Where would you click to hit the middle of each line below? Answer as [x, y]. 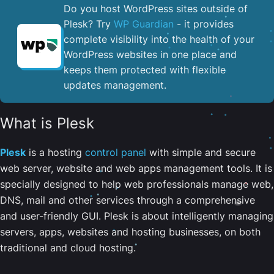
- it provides [204, 24]
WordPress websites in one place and [150, 54]
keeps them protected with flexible [145, 69]
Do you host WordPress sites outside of [156, 8]
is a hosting [55, 152]
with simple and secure [201, 152]
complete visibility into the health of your [159, 39]
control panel [116, 152]
